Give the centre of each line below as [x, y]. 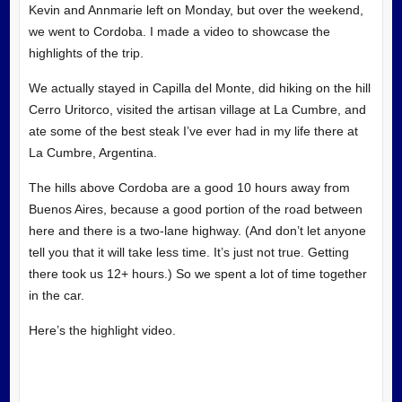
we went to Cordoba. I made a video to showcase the [179, 31]
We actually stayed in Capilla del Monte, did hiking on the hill [199, 87]
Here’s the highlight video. [102, 330]
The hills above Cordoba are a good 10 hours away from [189, 187]
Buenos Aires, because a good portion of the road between [195, 209]
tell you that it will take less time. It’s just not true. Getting [188, 252]
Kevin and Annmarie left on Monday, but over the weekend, [196, 9]
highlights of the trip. [86, 52]
